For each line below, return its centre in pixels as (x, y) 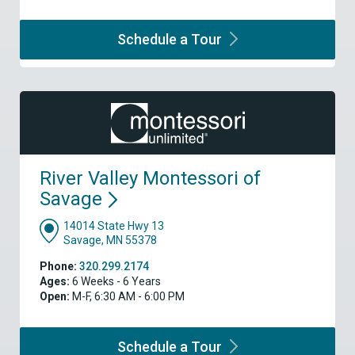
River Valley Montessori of (150, 179)
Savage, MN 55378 (110, 240)
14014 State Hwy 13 (114, 226)
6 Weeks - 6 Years (115, 282)
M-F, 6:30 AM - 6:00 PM (127, 297)
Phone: (58, 267)
